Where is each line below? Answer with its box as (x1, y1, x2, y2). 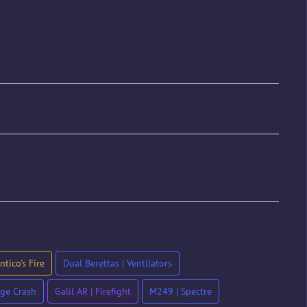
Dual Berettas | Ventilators (62, 257, 172, 269)
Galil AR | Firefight (54, 285, 131, 297)
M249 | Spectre (149, 285, 212, 297)
